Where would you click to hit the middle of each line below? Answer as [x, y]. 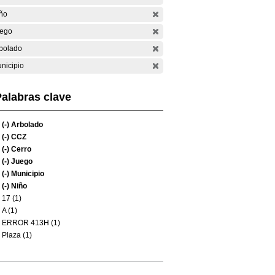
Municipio [27, 174]
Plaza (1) [17, 235]
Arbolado [26, 125]
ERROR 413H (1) [31, 223]
